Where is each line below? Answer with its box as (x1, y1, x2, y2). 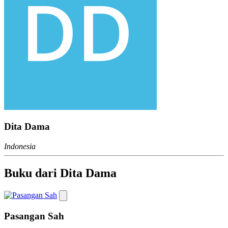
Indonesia (4, 142, 36, 151)
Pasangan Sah (4, 210, 64, 221)
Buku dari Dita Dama (4, 166, 117, 180)
